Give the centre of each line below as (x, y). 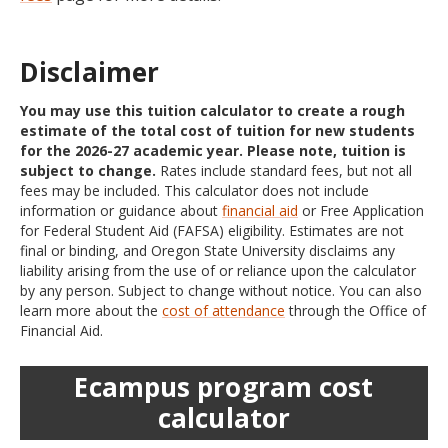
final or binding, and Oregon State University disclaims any (207, 250)
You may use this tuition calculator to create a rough (212, 110)
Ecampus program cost (224, 387)
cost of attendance (223, 310)
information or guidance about (121, 210)
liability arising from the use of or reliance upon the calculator (218, 270)
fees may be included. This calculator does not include (194, 190)
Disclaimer (89, 72)
